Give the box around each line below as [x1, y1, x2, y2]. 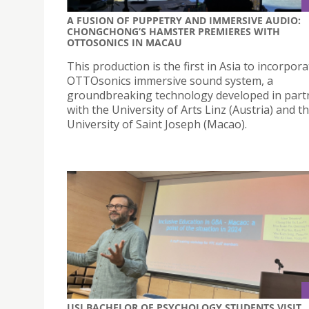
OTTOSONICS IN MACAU [67, 36, 182, 50]
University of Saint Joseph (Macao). [67, 117, 247, 132]
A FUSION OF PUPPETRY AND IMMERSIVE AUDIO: [67, 14, 301, 28]
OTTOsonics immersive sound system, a [67, 73, 273, 89]
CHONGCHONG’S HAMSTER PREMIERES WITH [67, 25, 280, 39]
